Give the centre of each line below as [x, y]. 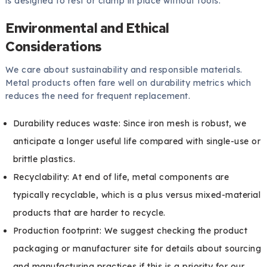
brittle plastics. [44, 159]
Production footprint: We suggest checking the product [130, 231]
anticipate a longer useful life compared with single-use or [137, 142]
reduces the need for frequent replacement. [98, 96]
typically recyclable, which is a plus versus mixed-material [137, 195]
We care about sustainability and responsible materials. [124, 70]
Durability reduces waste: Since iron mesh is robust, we [130, 124]
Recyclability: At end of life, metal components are [121, 177]
